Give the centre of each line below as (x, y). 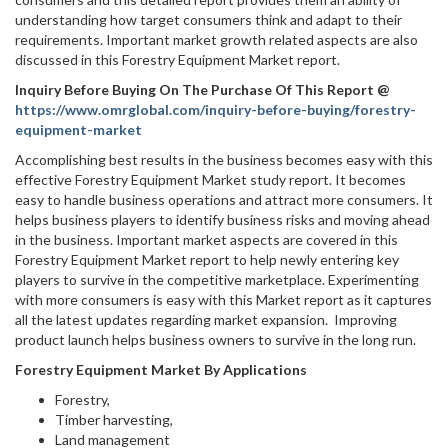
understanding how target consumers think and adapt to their (208, 19)
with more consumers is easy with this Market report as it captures (223, 299)
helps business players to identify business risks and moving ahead (222, 219)
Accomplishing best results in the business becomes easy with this (224, 159)
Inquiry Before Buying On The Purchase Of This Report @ (202, 89)
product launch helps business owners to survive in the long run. (215, 339)
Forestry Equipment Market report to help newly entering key (207, 259)
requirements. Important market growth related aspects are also (216, 39)
